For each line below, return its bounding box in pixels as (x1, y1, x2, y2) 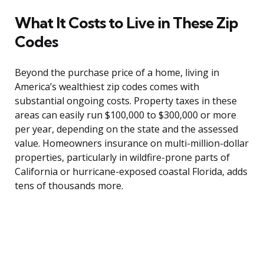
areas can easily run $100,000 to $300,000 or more (15, 108, 236, 122)
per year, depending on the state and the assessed (15, 123, 238, 136)
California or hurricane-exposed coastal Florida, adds (15, 165, 247, 179)
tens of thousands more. (15, 179, 123, 193)
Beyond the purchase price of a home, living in (15, 66, 219, 80)
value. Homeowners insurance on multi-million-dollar (15, 137, 249, 150)
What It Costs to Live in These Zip (15, 13, 238, 33)
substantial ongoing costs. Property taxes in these (15, 94, 237, 108)
